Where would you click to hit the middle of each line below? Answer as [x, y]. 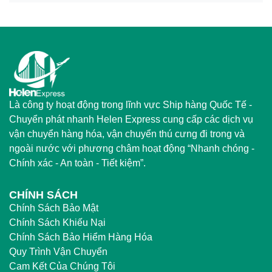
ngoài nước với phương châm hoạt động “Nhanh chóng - [132, 149]
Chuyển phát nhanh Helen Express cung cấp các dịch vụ [131, 120]
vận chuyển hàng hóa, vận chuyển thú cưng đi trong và [127, 134]
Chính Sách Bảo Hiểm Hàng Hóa [81, 237]
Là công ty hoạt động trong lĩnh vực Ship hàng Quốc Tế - [131, 105]
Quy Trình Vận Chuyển [58, 252]
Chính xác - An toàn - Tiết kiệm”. [77, 163]
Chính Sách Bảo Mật [54, 208]
